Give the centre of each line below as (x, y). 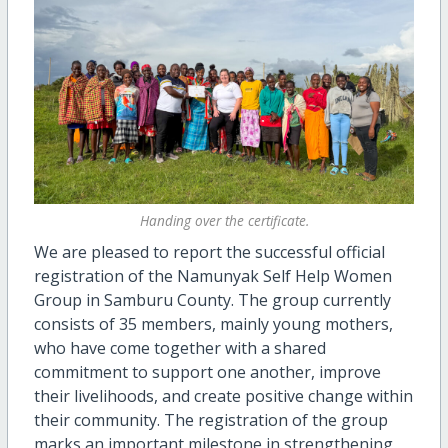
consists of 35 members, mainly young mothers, (213, 324)
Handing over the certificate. (224, 220)
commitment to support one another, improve (207, 372)
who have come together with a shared (179, 348)
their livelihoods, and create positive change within (223, 396)
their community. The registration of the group (210, 420)
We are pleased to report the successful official (209, 252)
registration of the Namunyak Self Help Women (212, 276)
